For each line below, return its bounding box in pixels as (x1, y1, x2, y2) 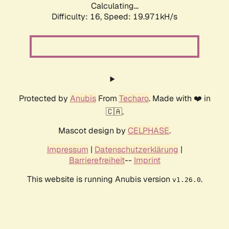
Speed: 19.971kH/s (104, 11, 177, 22)
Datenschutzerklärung (94, 144, 178, 155)
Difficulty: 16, (52, 11, 104, 22)
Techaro (119, 93, 149, 104)
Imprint (133, 155, 161, 166)
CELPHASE (128, 125, 169, 136)
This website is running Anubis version (27, 174, 172, 185)
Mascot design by (58, 125, 128, 136)
